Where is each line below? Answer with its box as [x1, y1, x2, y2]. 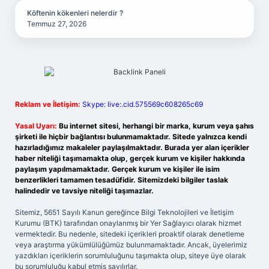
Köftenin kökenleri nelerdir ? [27, 8, 123, 17]
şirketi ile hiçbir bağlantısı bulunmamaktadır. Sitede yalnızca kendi [15, 132, 247, 141]
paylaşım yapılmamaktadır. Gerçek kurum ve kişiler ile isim [15, 165, 220, 174]
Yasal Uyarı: [15, 121, 57, 130]
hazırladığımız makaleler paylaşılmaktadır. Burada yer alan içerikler [15, 143, 249, 152]
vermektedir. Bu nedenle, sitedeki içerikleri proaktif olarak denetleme [15, 229, 244, 238]
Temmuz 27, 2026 [27, 19, 86, 28]
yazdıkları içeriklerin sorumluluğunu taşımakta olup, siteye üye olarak [15, 251, 246, 260]
